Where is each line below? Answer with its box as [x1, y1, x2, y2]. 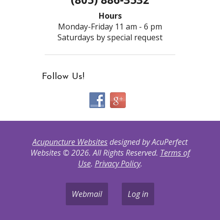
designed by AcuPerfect [108, 136, 188, 147]
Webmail [72, 188, 102, 199]
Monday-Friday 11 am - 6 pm [58, 21, 162, 32]
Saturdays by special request [57, 31, 163, 43]
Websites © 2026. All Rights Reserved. [30, 147, 160, 158]
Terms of [160, 147, 190, 158]
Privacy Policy [94, 158, 140, 169]
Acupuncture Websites [32, 136, 108, 147]
